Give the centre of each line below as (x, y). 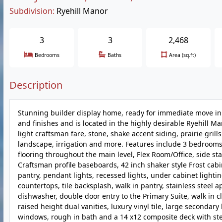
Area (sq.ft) (182, 55)
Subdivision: (32, 11)
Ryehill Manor (82, 11)
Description (36, 85)
